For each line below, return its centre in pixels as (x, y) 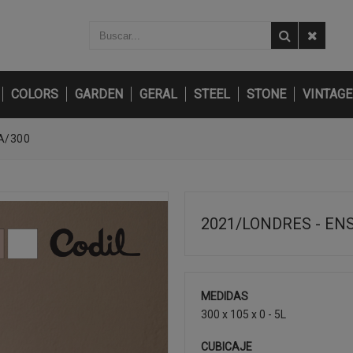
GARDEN (99, 94)
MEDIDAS (225, 296)
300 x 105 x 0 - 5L (243, 314)
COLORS (35, 94)
